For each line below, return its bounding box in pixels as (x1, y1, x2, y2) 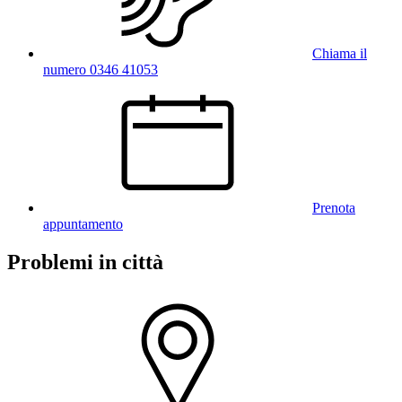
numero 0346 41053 (43, 62, 158, 78)
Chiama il (312, 46, 367, 62)
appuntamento (43, 216, 123, 232)
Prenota (312, 200, 355, 216)
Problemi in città (7, 250, 163, 275)
